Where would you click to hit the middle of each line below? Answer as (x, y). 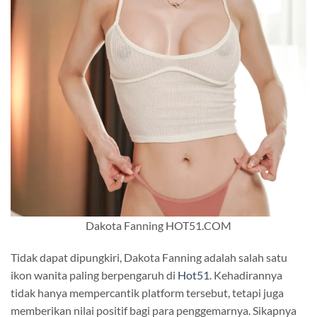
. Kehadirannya (246, 275)
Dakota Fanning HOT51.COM (158, 225)
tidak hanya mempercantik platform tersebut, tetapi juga (147, 293)
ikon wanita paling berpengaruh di (94, 275)
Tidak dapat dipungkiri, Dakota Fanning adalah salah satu (149, 258)
